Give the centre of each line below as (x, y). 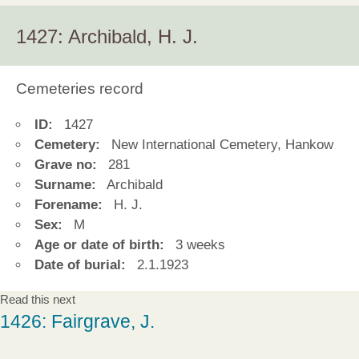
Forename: (69, 205)
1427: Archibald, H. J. (107, 36)
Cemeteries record (80, 88)
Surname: (65, 185)
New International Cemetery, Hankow (220, 145)
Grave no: (66, 165)
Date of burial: (80, 265)
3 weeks (198, 245)
